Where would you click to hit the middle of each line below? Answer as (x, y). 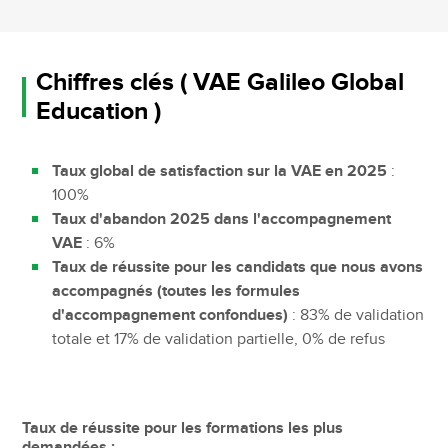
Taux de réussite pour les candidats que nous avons (238, 267)
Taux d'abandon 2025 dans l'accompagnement (222, 219)
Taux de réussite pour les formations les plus (183, 428)
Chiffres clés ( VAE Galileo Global (219, 82)
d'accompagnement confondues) (170, 315)
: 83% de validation (356, 315)
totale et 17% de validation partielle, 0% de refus (219, 339)
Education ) (98, 111)
